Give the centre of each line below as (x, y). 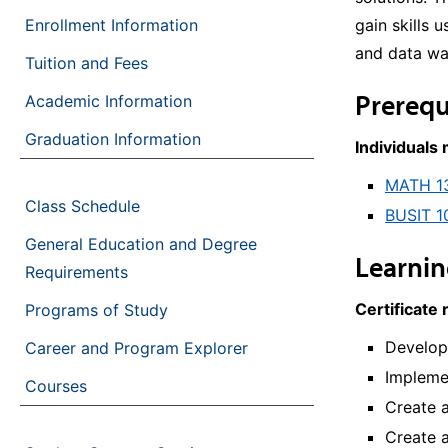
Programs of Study (96, 310)
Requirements (76, 272)
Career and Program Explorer (136, 348)
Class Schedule (82, 206)
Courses (56, 386)
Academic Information (108, 101)
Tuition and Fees (86, 63)
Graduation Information (113, 139)
